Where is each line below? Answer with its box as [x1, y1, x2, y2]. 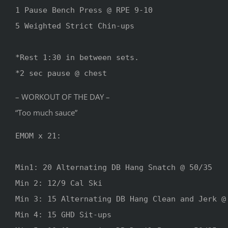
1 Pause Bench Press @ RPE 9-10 [15, 5, 153, 15]
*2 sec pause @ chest [15, 68, 107, 78]
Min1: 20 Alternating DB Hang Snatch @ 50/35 [15, 162, 212, 172]
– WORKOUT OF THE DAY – [15, 91, 110, 102]
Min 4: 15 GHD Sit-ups [15, 210, 111, 219]
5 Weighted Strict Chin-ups [15, 21, 134, 31]
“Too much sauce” [15, 107, 77, 118]
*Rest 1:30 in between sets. [15, 52, 144, 62]
